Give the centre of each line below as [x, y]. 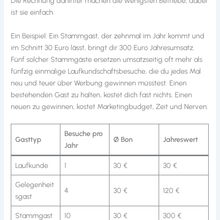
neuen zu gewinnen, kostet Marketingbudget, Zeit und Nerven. [110, 106]
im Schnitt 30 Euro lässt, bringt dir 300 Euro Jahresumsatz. [103, 47]
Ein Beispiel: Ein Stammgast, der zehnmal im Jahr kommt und [108, 36]
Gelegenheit [34, 185]
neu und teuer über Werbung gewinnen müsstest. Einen [99, 83]
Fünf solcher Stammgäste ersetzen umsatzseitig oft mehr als [107, 59]
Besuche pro [83, 134]
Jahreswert [180, 140]
